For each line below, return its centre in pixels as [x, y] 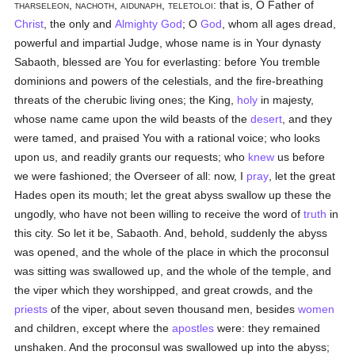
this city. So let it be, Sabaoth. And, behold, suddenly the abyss [171, 233]
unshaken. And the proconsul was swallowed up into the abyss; [172, 347]
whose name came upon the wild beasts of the [133, 119]
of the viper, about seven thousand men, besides [173, 309]
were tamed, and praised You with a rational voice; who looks [168, 138]
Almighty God [149, 24]
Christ [29, 24]
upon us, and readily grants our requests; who [132, 157]
